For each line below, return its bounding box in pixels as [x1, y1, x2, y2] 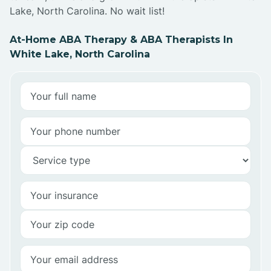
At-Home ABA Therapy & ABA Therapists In [10, 34, 233, 46]
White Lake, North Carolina [10, 48, 150, 60]
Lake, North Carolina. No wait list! [10, 5, 165, 18]
